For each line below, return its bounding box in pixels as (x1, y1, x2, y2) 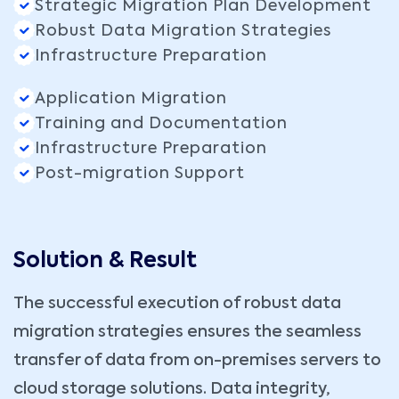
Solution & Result (13, 250, 197, 273)
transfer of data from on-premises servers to (13, 353, 381, 370)
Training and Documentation (35, 116, 288, 133)
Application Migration (35, 91, 227, 108)
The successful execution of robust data (13, 296, 341, 313)
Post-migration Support (35, 166, 245, 183)
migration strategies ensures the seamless (13, 324, 362, 341)
